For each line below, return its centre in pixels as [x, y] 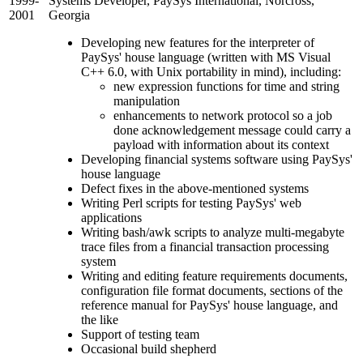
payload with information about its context [221, 145]
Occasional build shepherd [149, 349]
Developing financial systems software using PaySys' [217, 160]
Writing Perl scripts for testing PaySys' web [191, 203]
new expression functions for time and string [226, 87]
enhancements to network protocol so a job [223, 116]
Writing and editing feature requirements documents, [214, 276]
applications [111, 218]
